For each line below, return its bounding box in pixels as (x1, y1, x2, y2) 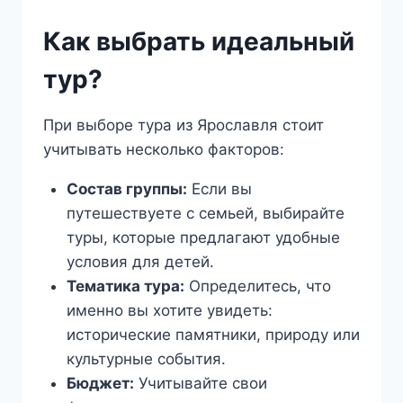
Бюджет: (66, 374, 134, 393)
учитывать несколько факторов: (43, 140, 284, 159)
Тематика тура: (66, 277, 184, 296)
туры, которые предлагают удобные (66, 228, 340, 247)
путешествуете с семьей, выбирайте (66, 204, 345, 223)
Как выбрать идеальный (43, 26, 354, 58)
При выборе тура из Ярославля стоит (43, 116, 324, 135)
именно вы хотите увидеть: (66, 301, 273, 320)
